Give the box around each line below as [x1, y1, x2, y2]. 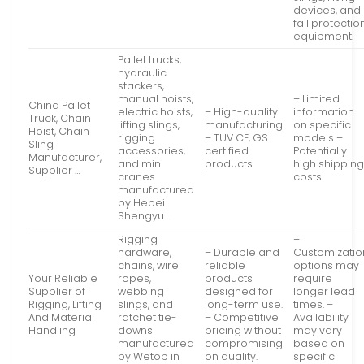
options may [293, 258, 360, 273]
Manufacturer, [28, 150, 102, 165]
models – [293, 131, 344, 145]
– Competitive [205, 310, 279, 325]
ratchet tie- [118, 310, 178, 325]
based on [293, 336, 345, 351]
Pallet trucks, [118, 53, 182, 67]
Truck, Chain [28, 111, 91, 126]
